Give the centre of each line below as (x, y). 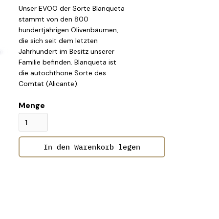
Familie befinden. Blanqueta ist (67, 62)
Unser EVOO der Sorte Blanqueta (72, 8)
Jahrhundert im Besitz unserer (66, 51)
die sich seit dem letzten (58, 41)
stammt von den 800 (54, 19)
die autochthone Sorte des (62, 73)
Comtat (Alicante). (49, 84)
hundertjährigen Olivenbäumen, (68, 30)
